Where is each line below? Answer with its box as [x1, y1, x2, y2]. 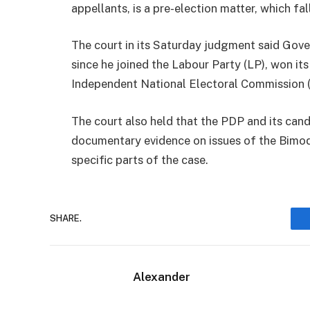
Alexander [133, 269, 190, 284]
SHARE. [50, 213, 82, 224]
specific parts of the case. [71, 152, 208, 167]
